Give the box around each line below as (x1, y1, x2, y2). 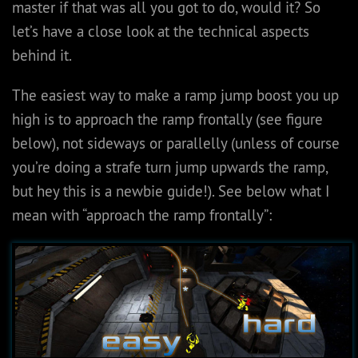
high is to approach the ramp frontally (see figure (12, 109, 323, 129)
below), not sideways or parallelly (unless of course (12, 133, 340, 153)
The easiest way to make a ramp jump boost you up (12, 85, 339, 105)
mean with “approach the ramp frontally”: (12, 205, 272, 225)
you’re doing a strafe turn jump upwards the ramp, (12, 157, 328, 177)
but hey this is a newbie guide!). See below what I (12, 181, 330, 201)
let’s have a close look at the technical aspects (12, 21, 309, 41)
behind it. (12, 45, 72, 65)
